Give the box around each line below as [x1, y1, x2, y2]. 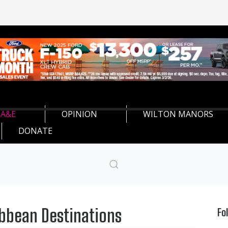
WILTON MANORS [143, 108, 213, 120]
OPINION [62, 108, 97, 120]
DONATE [18, 125, 52, 136]
